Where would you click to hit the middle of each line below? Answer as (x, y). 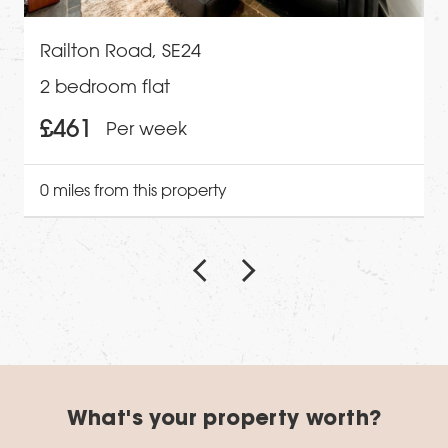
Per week (146, 128)
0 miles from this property (133, 190)
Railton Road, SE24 (120, 50)
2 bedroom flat (105, 86)
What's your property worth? (224, 420)
